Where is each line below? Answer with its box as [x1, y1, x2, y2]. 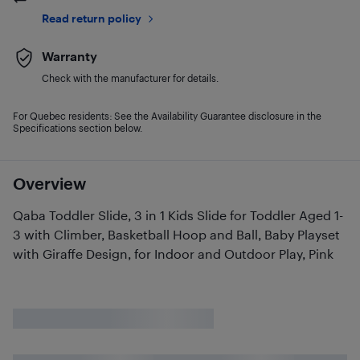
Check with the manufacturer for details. [42, 72, 219, 84]
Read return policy [42, 11, 141, 25]
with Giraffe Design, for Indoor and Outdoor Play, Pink [13, 246, 333, 261]
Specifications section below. [13, 122, 142, 133]
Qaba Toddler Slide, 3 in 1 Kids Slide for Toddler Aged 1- [13, 207, 343, 223]
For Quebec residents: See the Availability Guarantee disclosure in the [13, 110, 321, 121]
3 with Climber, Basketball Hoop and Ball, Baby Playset [13, 227, 340, 242]
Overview [13, 174, 86, 193]
